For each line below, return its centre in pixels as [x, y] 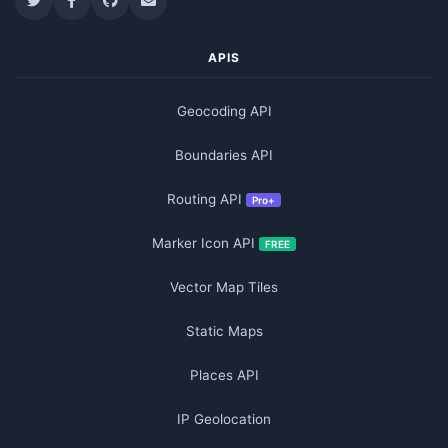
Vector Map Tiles [224, 286]
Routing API [204, 198]
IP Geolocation [224, 418]
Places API [224, 374]
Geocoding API [224, 110]
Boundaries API [224, 154]
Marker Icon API [203, 242]
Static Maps [224, 330]
